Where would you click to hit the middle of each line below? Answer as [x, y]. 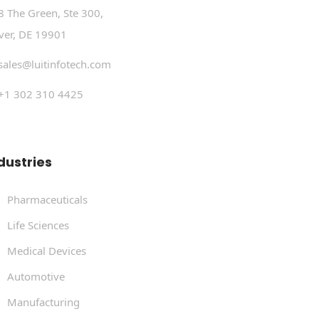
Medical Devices [47, 250]
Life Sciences [38, 225]
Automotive [36, 276]
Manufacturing [43, 302]
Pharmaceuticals [47, 199]
